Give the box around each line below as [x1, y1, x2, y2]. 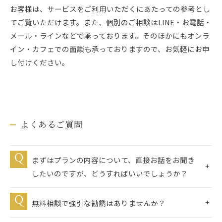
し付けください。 [10, 57, 69, 67]
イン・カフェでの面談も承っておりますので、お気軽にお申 [10, 44, 210, 54]
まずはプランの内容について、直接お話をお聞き [32, 155, 195, 165]
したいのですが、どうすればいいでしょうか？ [32, 168, 188, 178]
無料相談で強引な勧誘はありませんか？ [32, 197, 166, 208]
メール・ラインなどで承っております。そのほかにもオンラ [10, 30, 210, 41]
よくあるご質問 [20, 119, 83, 130]
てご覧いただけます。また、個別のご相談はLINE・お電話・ [10, 17, 212, 27]
